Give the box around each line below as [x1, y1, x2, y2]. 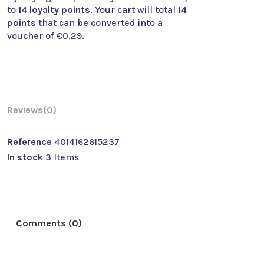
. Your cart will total [90, 4, 178, 15]
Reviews [7, 104, 43, 116]
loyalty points [27, 4, 90, 15]
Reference [7, 136, 52, 148]
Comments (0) [16, 217, 82, 229]
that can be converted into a [38, 16, 163, 28]
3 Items [45, 151, 79, 163]
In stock [7, 151, 43, 163]
